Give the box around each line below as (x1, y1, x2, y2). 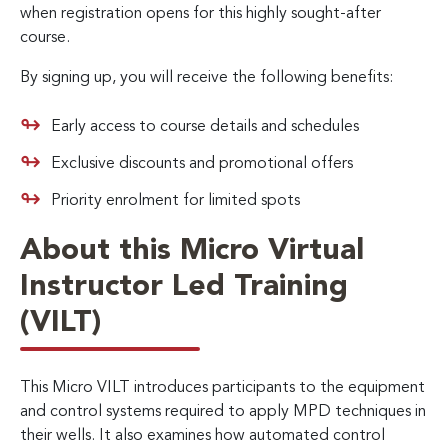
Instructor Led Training (20, 271, 348, 302)
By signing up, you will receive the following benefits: (20, 69, 393, 86)
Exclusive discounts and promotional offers (51, 155, 353, 172)
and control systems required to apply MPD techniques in (20, 403, 426, 420)
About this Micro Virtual (20, 235, 364, 266)
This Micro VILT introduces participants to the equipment (20, 379, 425, 396)
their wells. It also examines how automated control (20, 427, 385, 444)
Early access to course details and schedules (51, 118, 359, 135)
